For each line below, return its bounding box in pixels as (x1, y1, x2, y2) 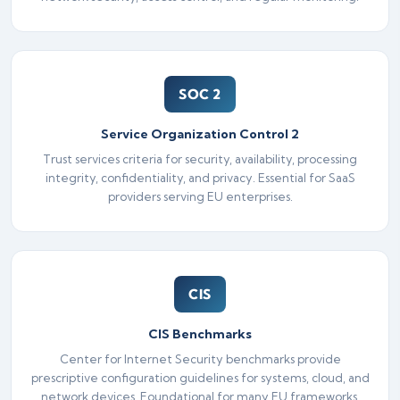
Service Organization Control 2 (101, 125, 299, 142)
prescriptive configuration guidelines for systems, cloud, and (30, 370, 370, 385)
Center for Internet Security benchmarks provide (59, 351, 341, 366)
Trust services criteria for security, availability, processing (43, 151, 357, 166)
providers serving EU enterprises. (107, 188, 293, 204)
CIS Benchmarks (148, 325, 252, 342)
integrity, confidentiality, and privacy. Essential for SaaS (45, 170, 355, 185)
